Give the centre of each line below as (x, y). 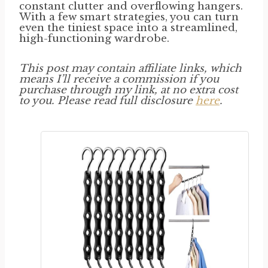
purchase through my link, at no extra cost (129, 90)
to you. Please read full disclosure (107, 100)
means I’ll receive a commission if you (119, 79)
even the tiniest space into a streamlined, (128, 28)
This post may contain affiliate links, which (130, 68)
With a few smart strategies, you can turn (129, 17)
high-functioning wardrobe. (94, 38)
